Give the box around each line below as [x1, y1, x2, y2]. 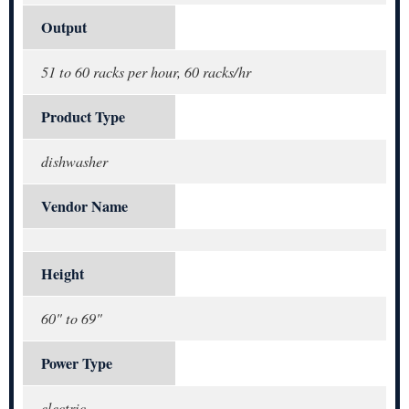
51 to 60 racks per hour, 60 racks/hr [41, 62, 251, 82]
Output [41, 16, 87, 39]
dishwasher [41, 152, 108, 172]
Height [41, 263, 84, 286]
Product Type [41, 106, 125, 129]
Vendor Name [41, 195, 128, 218]
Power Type [41, 352, 112, 375]
